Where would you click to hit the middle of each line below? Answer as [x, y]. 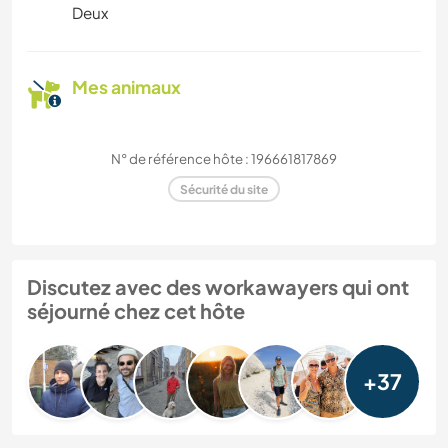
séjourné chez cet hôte [136, 311]
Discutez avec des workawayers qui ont [218, 287]
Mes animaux [126, 87]
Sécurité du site [224, 189]
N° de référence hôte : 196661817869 [224, 159]
